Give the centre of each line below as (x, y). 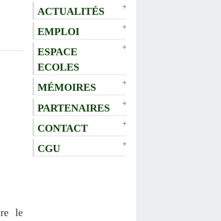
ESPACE (57, 52)
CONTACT (63, 128)
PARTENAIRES (74, 108)
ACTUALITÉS (71, 11)
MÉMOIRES (67, 87)
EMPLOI (58, 31)
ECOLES (58, 67)
